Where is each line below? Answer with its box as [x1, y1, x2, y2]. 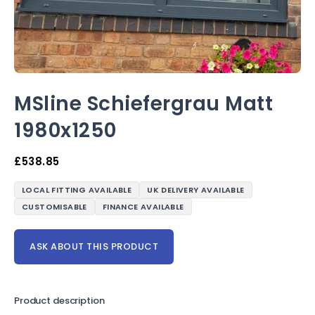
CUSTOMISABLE [22, 201, 87, 212]
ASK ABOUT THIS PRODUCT [30, 240, 158, 253]
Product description [14, 294, 105, 307]
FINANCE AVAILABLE [102, 201, 184, 212]
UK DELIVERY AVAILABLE [147, 184, 245, 195]
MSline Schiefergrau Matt [14, 90, 273, 117]
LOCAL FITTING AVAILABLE [22, 184, 132, 195]
